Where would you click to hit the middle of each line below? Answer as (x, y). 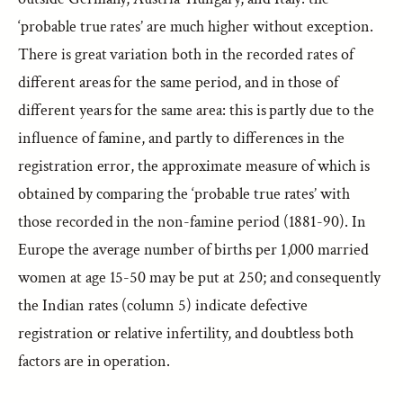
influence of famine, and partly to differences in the (182, 138)
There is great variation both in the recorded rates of (186, 54)
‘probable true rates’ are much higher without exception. (196, 27)
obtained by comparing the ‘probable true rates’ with (184, 194)
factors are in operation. (94, 361)
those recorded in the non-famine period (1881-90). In (193, 222)
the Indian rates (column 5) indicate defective (163, 305)
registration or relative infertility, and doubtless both (186, 333)
